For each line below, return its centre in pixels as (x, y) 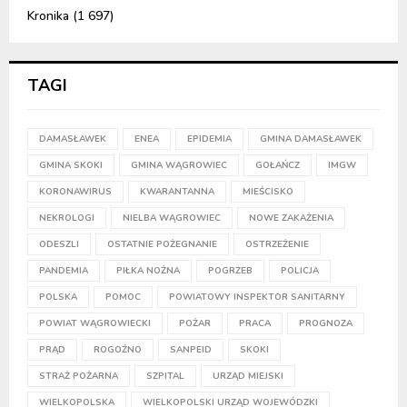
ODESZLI (59, 245)
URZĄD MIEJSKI (248, 377)
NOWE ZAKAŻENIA (291, 218)
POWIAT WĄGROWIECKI (95, 324)
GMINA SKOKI (71, 166)
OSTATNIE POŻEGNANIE (162, 245)
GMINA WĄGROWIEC (179, 166)
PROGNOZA (326, 324)
